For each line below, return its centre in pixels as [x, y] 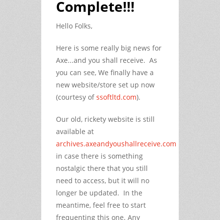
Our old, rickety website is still [105, 119]
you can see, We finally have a [105, 72]
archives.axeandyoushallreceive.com [116, 143]
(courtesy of [76, 97]
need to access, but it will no [103, 180]
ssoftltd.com [116, 97]
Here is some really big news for [109, 48]
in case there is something [99, 156]
